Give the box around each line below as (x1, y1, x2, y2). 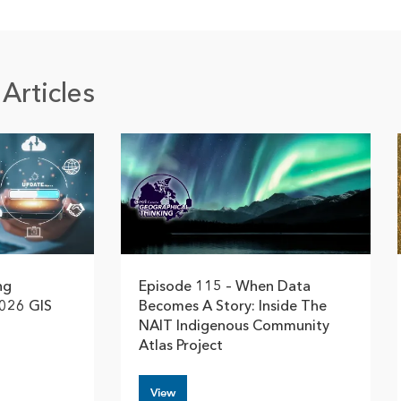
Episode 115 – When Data (139, 279, 311, 294)
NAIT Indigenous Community (139, 319, 329, 334)
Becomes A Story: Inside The (139, 299, 327, 314)
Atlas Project (139, 338, 223, 354)
